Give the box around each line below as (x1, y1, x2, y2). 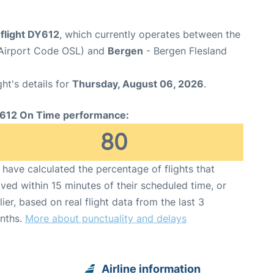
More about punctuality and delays (24, 212, 187, 224)
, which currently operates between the (59, 28, 240, 40)
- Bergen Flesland (143, 44, 227, 57)
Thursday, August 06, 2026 (72, 77, 204, 90)
